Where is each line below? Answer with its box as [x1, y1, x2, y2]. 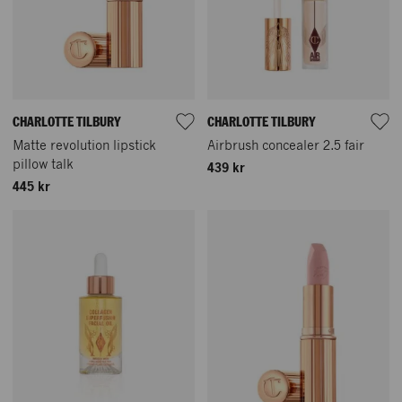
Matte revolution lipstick [13, 139, 156, 153]
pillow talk [13, 158, 74, 171]
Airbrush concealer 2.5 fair [207, 139, 364, 153]
